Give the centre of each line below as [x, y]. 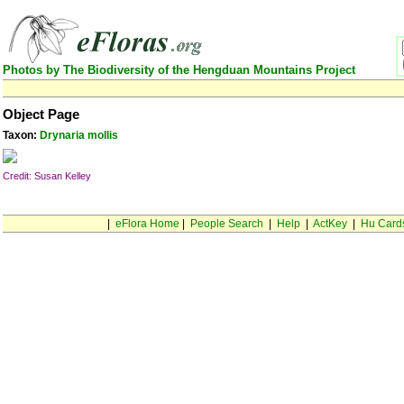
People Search [226, 224]
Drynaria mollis [79, 135]
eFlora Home [147, 224]
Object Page [41, 115]
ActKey [330, 224]
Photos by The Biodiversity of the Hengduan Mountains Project [179, 70]
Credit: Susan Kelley [47, 176]
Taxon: [21, 135]
